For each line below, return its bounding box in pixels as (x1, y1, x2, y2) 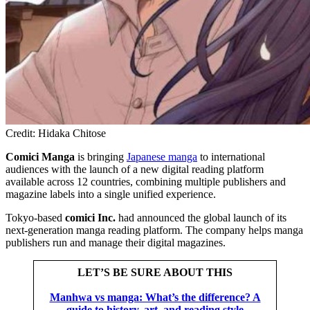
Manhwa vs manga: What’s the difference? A (49, 291, 261, 304)
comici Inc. (65, 212, 116, 224)
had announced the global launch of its (116, 212, 286, 224)
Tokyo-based (6, 212, 65, 224)
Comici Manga (6, 151, 75, 163)
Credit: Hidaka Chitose (6, 127, 106, 140)
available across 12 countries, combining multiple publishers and (6, 176, 286, 188)
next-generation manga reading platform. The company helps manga (6, 224, 303, 237)
